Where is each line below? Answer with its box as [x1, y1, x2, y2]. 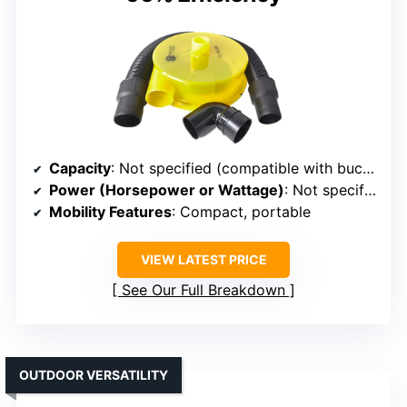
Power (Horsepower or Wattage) [49, 181, 284, 200]
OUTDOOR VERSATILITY [19, 367, 168, 383]
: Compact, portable [172, 203, 311, 222]
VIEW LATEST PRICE [140, 252, 267, 268]
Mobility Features [49, 203, 172, 222]
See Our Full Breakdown [122, 281, 285, 300]
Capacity [49, 159, 111, 178]
